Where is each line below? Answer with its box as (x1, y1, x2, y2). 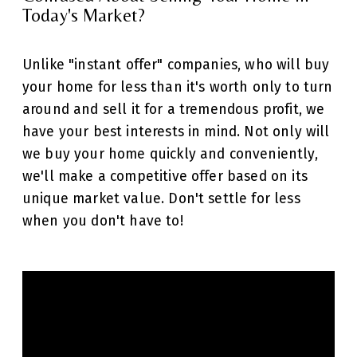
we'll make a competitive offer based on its (22, 167, 308, 185)
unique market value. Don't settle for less (22, 190, 300, 207)
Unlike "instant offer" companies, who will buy (22, 56, 330, 73)
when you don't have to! (22, 212, 183, 229)
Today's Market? (22, 4, 146, 25)
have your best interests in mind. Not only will (22, 123, 330, 140)
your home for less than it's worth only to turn (22, 78, 333, 96)
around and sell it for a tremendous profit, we (22, 100, 325, 118)
